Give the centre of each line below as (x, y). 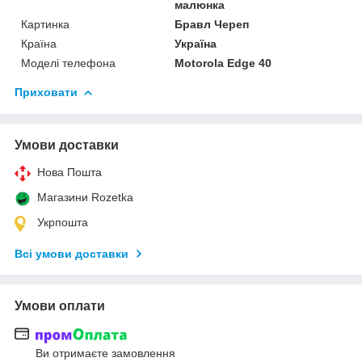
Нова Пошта (69, 173)
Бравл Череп (212, 25)
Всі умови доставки (72, 254)
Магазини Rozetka (85, 198)
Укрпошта (63, 223)
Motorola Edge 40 (223, 63)
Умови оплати (60, 306)
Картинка (45, 25)
